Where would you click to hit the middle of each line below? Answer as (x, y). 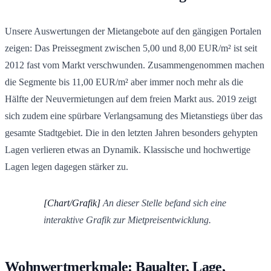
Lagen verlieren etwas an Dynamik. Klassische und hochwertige (128, 149)
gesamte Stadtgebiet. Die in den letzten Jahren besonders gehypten (131, 132)
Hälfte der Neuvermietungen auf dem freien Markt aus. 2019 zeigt (131, 99)
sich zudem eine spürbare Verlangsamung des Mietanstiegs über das (134, 116)
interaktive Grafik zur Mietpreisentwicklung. (127, 220)
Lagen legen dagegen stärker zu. (67, 166)
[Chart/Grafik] (72, 203)
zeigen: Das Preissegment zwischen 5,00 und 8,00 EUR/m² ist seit (131, 48)
